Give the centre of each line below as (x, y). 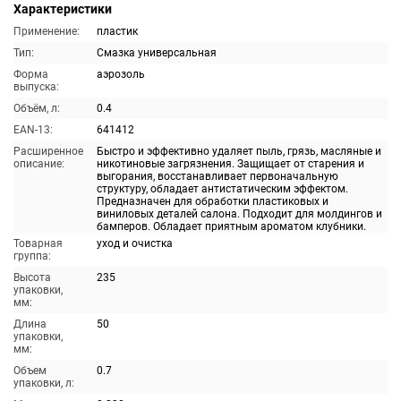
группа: (32, 256)
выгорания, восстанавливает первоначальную (218, 176)
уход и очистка (135, 243)
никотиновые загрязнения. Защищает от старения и (230, 164)
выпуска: (36, 87)
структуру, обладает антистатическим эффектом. (222, 189)
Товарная (38, 243)
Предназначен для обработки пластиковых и (213, 201)
